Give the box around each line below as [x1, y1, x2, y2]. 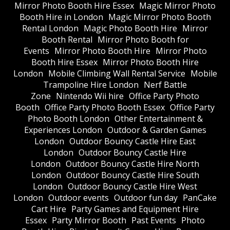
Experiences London [24, 124, 102, 136]
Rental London [22, 23, 79, 34]
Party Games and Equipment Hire [71, 203, 199, 215]
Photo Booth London [27, 113, 109, 125]
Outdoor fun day [114, 192, 178, 204]
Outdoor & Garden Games [107, 124, 206, 136]
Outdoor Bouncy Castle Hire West [68, 181, 197, 193]
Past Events [131, 215, 176, 226]
